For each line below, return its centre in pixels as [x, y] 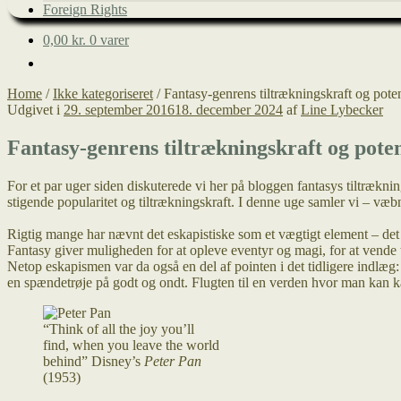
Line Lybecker [342, 110]
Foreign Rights [85, 9]
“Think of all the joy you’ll [119, 328]
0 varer [109, 40]
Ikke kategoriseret [103, 94]
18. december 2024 [229, 110]
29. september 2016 [119, 110]
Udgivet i [35, 110]
